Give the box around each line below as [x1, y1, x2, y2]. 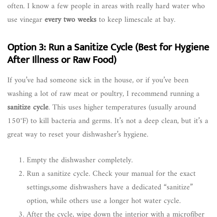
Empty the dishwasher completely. [27, 153, 133, 167]
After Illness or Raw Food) [7, 51, 116, 68]
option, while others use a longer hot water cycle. [27, 194, 181, 208]
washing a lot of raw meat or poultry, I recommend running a [7, 87, 200, 101]
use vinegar [7, 13, 45, 27]
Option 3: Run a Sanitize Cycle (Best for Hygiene [7, 38, 209, 56]
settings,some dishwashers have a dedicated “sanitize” [27, 180, 193, 194]
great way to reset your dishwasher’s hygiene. [7, 127, 148, 141]
